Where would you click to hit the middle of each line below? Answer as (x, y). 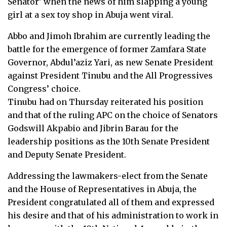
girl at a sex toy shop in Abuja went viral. (90, 14)
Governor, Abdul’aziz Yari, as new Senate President (110, 62)
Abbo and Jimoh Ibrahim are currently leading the (109, 36)
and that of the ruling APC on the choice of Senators (113, 115)
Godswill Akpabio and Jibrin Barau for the (93, 128)
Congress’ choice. (44, 88)
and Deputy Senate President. (67, 154)
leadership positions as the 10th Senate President (109, 141)
